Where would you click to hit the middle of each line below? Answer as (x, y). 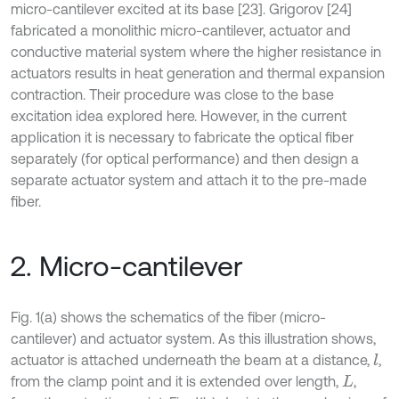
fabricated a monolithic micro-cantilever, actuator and (181, 30)
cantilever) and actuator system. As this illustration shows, (193, 338)
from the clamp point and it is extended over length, (176, 381)
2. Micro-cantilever (127, 266)
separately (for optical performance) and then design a (185, 159)
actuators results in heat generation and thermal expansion (198, 73)
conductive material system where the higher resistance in (196, 52)
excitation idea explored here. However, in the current (179, 116)
